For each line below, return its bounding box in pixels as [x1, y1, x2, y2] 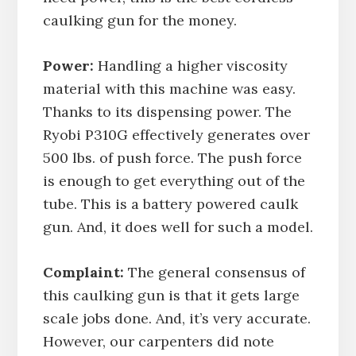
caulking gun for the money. [42, 10, 237, 29]
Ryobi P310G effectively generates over [42, 125, 310, 144]
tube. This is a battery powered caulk [42, 194, 298, 213]
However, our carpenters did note [42, 331, 274, 350]
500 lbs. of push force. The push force [42, 148, 302, 167]
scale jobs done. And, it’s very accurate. [42, 308, 311, 327]
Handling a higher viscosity [93, 56, 288, 75]
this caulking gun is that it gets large [42, 285, 300, 304]
